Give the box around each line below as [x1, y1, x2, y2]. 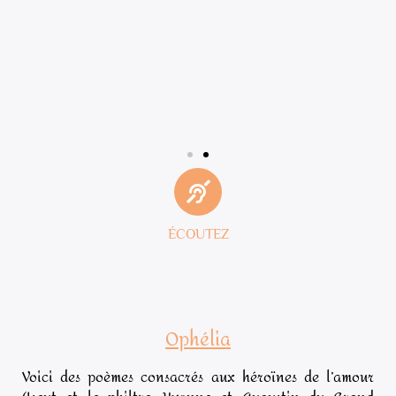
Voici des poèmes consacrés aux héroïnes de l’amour [22, 362, 374, 391]
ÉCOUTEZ [167, 225, 229, 242]
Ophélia [165, 321, 231, 358]
